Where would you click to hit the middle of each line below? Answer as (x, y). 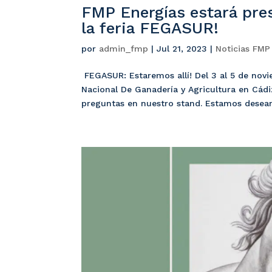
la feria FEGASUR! (150, 28)
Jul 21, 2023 (182, 48)
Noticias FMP (243, 48)
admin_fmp (124, 48)
